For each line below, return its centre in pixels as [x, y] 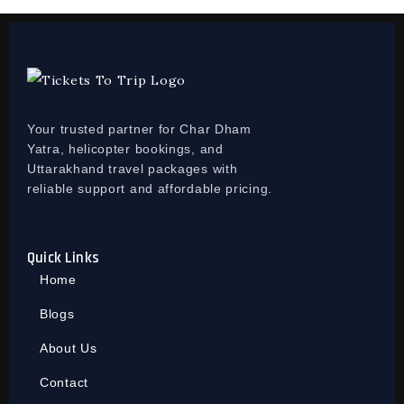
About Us [69, 348]
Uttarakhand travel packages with [133, 168]
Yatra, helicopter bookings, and [125, 148]
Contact [64, 382]
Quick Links [63, 257]
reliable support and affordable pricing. [150, 188]
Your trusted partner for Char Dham [139, 129]
